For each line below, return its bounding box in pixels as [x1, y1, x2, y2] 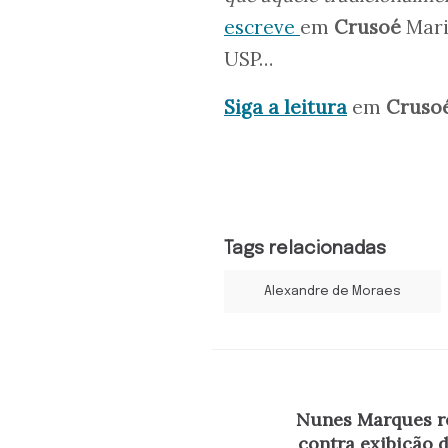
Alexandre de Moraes [264, 285, 401, 299]
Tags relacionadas [224, 240, 386, 259]
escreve [224, 15, 300, 40]
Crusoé [334, 15, 401, 40]
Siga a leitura [224, 95, 347, 120]
